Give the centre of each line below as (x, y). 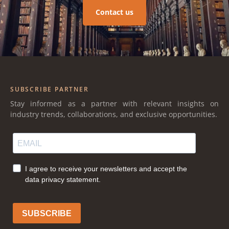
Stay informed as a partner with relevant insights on (114, 103)
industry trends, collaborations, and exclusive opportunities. (114, 114)
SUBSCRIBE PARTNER (50, 89)
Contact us (114, 12)
